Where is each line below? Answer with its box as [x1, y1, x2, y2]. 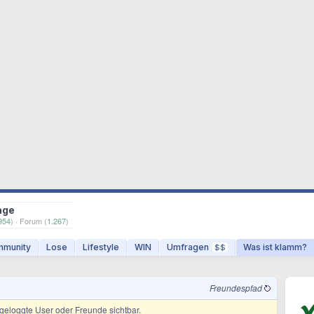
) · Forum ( [11, 215, 47, 226]
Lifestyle [83, 242, 119, 252]
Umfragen [167, 242, 209, 252]
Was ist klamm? [243, 242, 307, 252]
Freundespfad [210, 282, 264, 294]
